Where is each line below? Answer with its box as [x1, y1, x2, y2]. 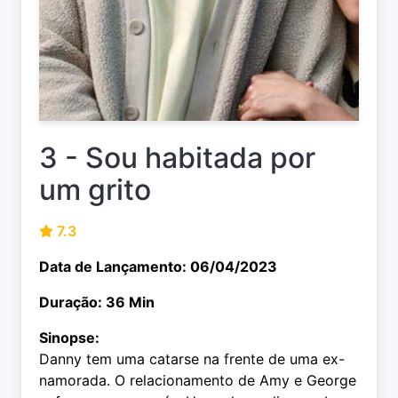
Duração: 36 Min [39, 293, 155, 312]
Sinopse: [39, 329, 99, 347]
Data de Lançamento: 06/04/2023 [39, 258, 277, 276]
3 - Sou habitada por [39, 140, 315, 176]
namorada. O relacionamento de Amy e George [39, 371, 356, 390]
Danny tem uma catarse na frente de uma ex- [39, 350, 345, 369]
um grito [39, 172, 151, 208]
